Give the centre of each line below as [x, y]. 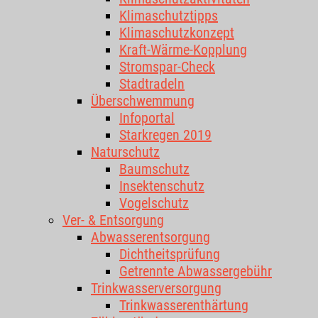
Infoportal [147, 118]
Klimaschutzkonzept [177, 33]
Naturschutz [125, 152]
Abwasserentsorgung [150, 237]
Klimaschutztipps [169, 16]
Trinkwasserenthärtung [184, 305]
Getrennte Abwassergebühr [196, 271]
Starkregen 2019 [165, 135]
